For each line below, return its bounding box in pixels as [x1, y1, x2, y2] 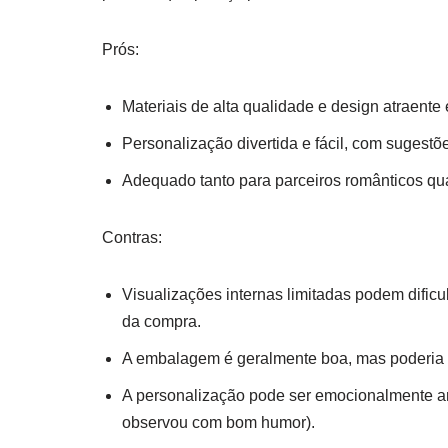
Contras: [102, 228, 162, 246]
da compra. [122, 312, 201, 330]
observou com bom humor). [122, 413, 315, 431]
